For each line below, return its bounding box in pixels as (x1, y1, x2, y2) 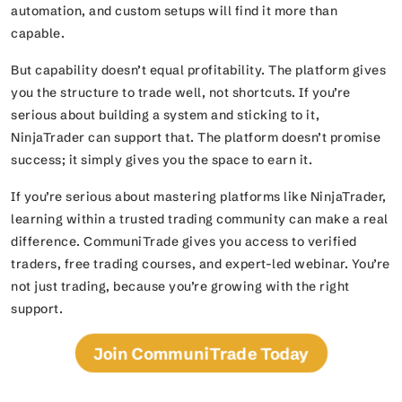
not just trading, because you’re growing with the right (11, 278, 350, 294)
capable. (11, 25, 65, 41)
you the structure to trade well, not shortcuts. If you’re (11, 84, 351, 100)
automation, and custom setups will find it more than (11, 3, 337, 19)
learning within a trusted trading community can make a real (11, 211, 389, 227)
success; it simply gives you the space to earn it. (11, 152, 312, 168)
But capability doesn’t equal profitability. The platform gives (11, 62, 386, 78)
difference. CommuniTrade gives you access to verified (11, 233, 357, 249)
